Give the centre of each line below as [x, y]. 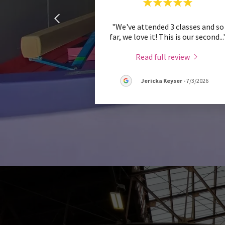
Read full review [163, 57]
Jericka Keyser [162, 81]
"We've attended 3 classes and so [168, 26]
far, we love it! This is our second [164, 36]
